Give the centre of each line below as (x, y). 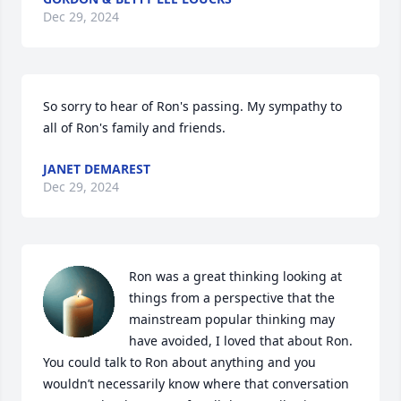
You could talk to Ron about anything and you (179, 362)
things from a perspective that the (232, 298)
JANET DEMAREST (97, 169)
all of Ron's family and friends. (134, 128)
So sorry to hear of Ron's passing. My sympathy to (192, 106)
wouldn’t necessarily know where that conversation (196, 384)
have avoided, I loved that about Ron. (241, 341)
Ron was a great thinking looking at (235, 276)
